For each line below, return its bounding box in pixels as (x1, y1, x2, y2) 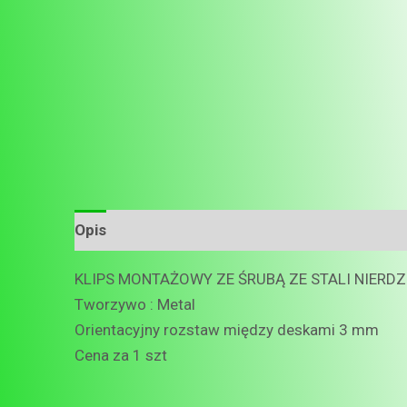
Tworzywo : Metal (74, 294, 195, 313)
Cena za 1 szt (74, 345, 167, 364)
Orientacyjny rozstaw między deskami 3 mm (74, 320, 379, 339)
